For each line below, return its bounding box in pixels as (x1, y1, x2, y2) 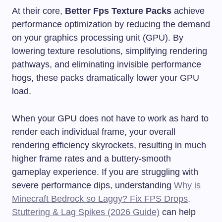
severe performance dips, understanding (12, 180, 174, 190)
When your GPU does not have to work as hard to (12, 113, 209, 123)
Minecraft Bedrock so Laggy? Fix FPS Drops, (12, 193, 190, 204)
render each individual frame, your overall (12, 126, 175, 137)
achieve (171, 5, 205, 16)
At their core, (12, 5, 65, 16)
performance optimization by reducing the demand (12, 19, 210, 29)
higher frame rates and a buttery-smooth (12, 153, 171, 164)
